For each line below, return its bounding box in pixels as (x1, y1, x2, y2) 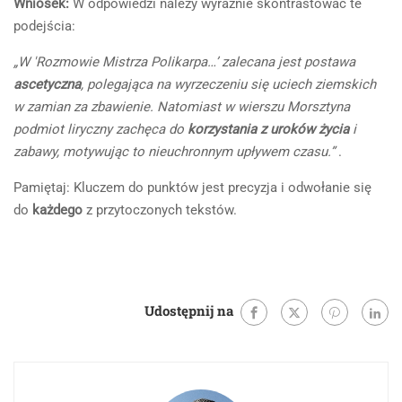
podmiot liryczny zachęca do (13, 121, 188, 137)
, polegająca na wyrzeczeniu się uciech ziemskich (81, 76, 376, 92)
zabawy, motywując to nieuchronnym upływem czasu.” (13, 144, 335, 160)
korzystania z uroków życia (188, 121, 349, 137)
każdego (32, 202, 83, 218)
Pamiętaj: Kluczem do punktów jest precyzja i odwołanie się (13, 179, 371, 196)
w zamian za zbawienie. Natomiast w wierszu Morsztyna (13, 99, 350, 115)
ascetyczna (13, 76, 81, 92)
